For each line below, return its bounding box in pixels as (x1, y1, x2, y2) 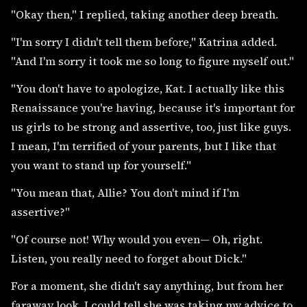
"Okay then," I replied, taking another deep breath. (11, 6, 278, 22)
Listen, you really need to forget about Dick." (11, 250, 247, 266)
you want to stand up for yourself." (11, 157, 191, 173)
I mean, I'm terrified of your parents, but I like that (11, 138, 276, 153)
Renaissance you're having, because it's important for (11, 99, 295, 115)
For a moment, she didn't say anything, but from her (11, 278, 283, 293)
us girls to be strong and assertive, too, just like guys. (11, 119, 291, 134)
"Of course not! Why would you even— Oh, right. (11, 231, 262, 247)
